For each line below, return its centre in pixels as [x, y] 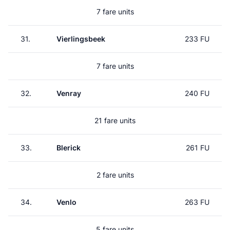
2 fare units [115, 175]
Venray [69, 93]
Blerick [69, 148]
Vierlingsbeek [81, 39]
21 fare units [115, 120]
